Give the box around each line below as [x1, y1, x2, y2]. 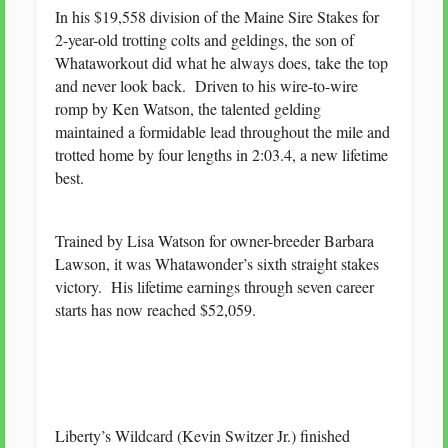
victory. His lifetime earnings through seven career [54, 275, 374, 297]
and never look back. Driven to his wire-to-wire [54, 74, 358, 96]
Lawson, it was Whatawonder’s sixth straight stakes [54, 252, 379, 274]
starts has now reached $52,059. [54, 298, 256, 320]
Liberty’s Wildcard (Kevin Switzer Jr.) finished [54, 424, 350, 446]
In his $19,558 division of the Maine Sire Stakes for [54, 5, 379, 27]
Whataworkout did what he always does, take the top [54, 51, 388, 73]
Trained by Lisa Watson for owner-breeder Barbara [54, 229, 374, 251]
